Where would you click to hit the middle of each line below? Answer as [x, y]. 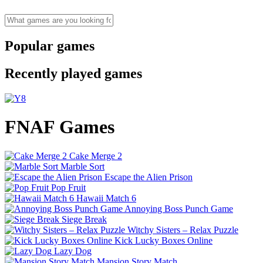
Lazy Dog [73, 251]
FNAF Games [60, 127]
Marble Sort [82, 166]
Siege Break [84, 219]
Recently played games [73, 73]
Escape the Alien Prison [149, 177]
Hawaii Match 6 [106, 198]
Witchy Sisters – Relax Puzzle [183, 230]
